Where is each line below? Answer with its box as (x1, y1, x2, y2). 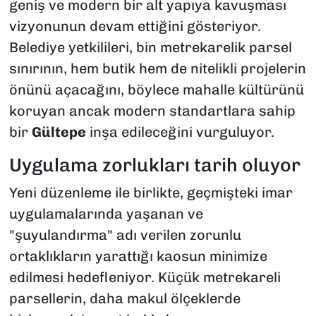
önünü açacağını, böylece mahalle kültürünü (8, 80, 304, 98)
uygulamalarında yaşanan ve (8, 205, 203, 223)
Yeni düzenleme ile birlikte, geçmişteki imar (8, 184, 293, 202)
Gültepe (31, 123, 86, 140)
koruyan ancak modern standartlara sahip (8, 102, 296, 119)
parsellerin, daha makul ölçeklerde (8, 290, 241, 308)
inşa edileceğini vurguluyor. (85, 123, 274, 140)
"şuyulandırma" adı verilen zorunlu (8, 226, 241, 244)
